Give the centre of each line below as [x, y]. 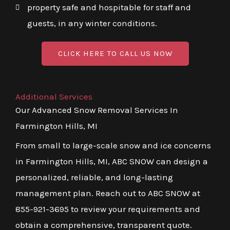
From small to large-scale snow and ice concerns [113, 146]
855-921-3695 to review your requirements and [108, 209]
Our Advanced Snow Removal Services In [97, 110]
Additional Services [54, 97]
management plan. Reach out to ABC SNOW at [108, 193]
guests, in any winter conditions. [92, 23]
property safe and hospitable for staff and [109, 7]
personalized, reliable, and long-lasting [94, 177]
